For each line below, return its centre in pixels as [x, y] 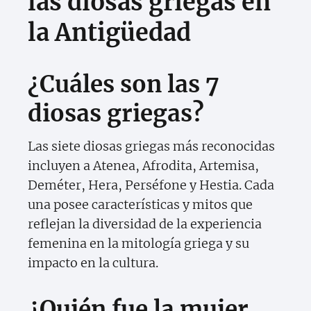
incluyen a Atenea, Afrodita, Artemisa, [143, 166]
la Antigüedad [109, 33]
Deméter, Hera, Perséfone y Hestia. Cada [151, 185]
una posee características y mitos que [140, 205]
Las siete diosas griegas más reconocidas [151, 146]
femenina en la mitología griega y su [138, 244]
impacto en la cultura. [93, 263]
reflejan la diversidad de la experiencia [145, 224]
